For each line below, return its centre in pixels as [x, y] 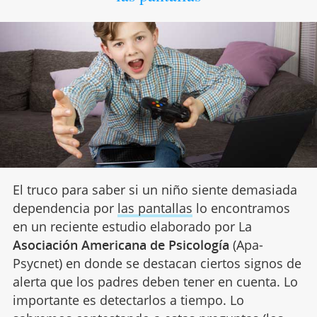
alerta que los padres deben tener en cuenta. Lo [155, 282]
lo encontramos [241, 208]
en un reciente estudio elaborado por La [132, 227]
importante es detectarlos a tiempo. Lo [128, 300]
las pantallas [155, 208]
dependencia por [65, 208]
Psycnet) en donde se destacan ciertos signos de [157, 264]
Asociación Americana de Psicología [121, 245]
